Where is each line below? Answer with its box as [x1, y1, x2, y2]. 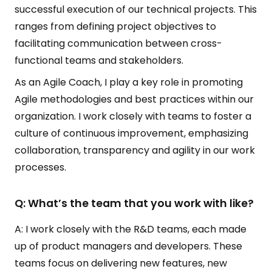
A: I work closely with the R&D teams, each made [15, 222, 246, 236]
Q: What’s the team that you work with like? [15, 196, 254, 211]
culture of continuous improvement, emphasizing [15, 126, 248, 140]
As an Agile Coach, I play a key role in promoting [15, 75, 243, 89]
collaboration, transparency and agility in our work [15, 143, 255, 157]
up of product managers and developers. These [15, 239, 242, 253]
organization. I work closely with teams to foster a [15, 109, 251, 123]
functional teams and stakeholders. [15, 53, 186, 67]
